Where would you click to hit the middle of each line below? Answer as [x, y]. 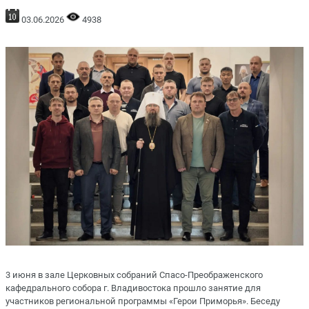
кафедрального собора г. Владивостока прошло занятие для [133, 288]
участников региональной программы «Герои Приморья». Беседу [143, 301]
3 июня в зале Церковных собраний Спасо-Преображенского [134, 275]
